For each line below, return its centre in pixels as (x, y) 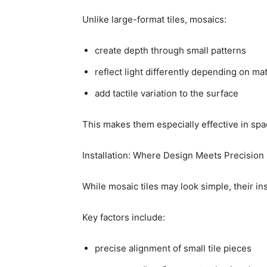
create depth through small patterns (170, 50)
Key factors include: (124, 217)
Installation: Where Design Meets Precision (173, 155)
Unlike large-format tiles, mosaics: (154, 19)
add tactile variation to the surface (167, 93)
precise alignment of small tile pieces (173, 248)
